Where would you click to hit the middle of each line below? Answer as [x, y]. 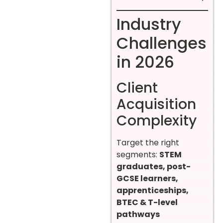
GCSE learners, [147, 178]
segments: [138, 154]
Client [137, 88]
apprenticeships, [153, 190]
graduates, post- [154, 166]
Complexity [157, 120]
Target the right [148, 142]
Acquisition [156, 104]
